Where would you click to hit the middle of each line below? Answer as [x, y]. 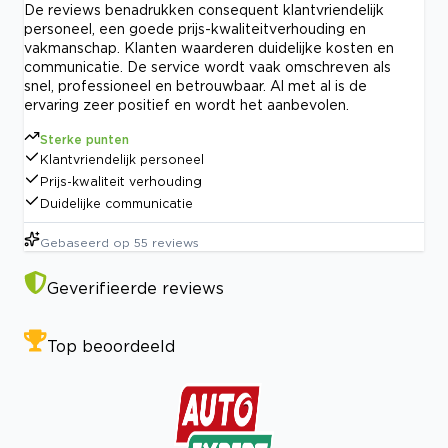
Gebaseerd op [85, 242]
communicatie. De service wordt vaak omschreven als [207, 66]
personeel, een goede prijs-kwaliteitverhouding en [195, 28]
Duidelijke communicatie [116, 203]
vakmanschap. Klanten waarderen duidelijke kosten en [209, 47]
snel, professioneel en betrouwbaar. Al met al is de [195, 85]
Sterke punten [84, 139]
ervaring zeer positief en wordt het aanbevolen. [186, 104]
